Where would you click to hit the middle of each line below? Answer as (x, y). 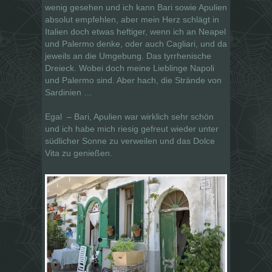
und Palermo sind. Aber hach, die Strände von (133, 80)
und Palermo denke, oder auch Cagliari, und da (136, 43)
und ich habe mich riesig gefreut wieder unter (132, 128)
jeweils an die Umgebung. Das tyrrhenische (128, 56)
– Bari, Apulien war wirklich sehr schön (140, 116)
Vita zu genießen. (79, 153)
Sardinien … (69, 92)
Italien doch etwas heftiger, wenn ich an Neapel (135, 31)
